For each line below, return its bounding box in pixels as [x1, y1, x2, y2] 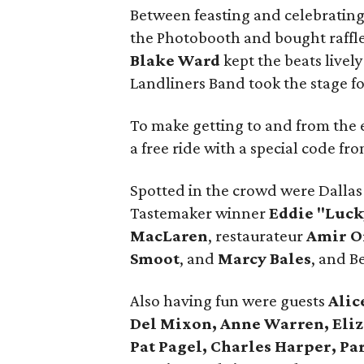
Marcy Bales [218, 249, 312, 268]
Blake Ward [130, 50, 221, 70]
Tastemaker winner [130, 203, 270, 223]
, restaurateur [208, 226, 307, 245]
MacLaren [130, 226, 209, 245]
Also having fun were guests [130, 291, 329, 310]
